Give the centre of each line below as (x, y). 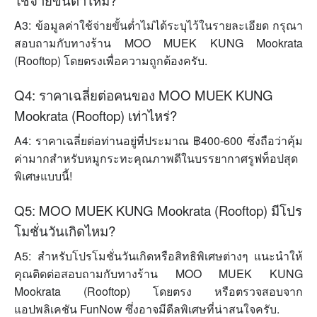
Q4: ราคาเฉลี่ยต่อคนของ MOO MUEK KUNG (144, 95)
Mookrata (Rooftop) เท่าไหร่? (96, 116)
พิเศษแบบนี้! (43, 176)
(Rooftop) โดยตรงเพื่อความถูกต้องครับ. (111, 61)
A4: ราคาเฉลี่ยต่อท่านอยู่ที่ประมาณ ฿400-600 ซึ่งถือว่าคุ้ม (158, 141)
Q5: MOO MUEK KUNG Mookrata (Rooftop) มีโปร (158, 211)
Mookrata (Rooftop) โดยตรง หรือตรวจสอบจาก (158, 292)
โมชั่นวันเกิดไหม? (65, 231)
